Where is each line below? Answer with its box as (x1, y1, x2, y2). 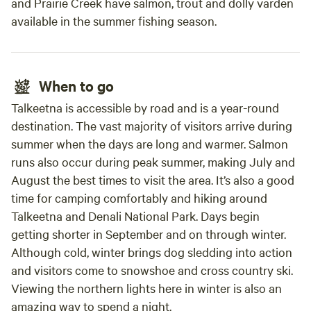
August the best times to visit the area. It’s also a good (11, 171, 294, 187)
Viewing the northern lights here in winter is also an (11, 280, 282, 296)
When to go (39, 76, 114, 95)
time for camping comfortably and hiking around (11, 190, 267, 205)
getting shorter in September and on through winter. (11, 226, 286, 242)
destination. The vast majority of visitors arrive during (11, 117, 292, 133)
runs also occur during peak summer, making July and (11, 153, 295, 169)
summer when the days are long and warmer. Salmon (11, 135, 288, 151)
